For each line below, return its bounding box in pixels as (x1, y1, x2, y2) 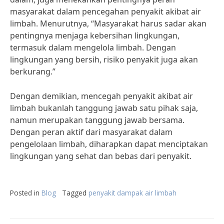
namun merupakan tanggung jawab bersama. (10, 114, 184, 125)
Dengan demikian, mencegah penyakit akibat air (10, 90, 193, 101)
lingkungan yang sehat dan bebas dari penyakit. (10, 150, 191, 161)
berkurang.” (10, 66, 55, 77)
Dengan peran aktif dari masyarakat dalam (10, 126, 172, 137)
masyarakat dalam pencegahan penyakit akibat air (10, 6, 201, 17)
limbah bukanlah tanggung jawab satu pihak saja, (10, 102, 198, 113)
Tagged (62, 188, 88, 197)
